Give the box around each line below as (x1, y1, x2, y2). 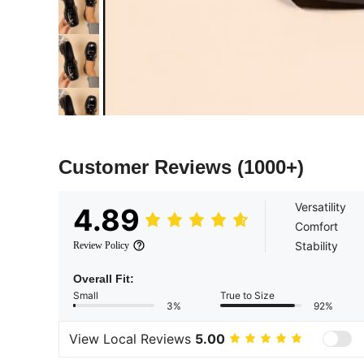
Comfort (295, 219, 338, 233)
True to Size (220, 288, 275, 301)
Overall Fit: (73, 271, 134, 285)
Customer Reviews (58, 155, 237, 178)
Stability (295, 238, 338, 253)
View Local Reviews (69, 331, 195, 348)
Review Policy (73, 239, 129, 251)
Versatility (295, 199, 346, 214)
